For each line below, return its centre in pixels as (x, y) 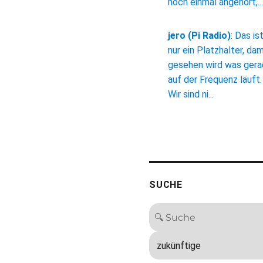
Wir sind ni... (191, 95)
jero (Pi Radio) (199, 36)
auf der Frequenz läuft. (215, 80)
